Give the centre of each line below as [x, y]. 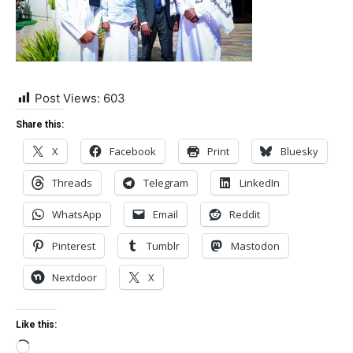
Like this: [36, 324]
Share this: [40, 124]
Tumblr [163, 245]
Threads [72, 182]
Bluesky [299, 151]
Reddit [245, 214]
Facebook [133, 151]
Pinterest [74, 245]
